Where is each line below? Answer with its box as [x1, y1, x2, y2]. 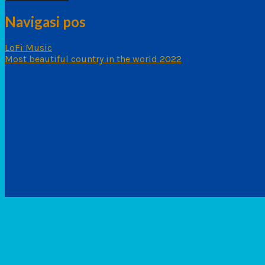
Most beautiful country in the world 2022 [5, 53, 182, 65]
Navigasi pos [5, 13, 86, 31]
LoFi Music [5, 42, 52, 54]
